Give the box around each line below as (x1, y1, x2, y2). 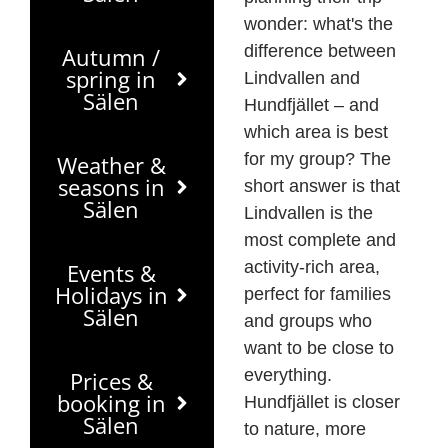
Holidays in (54, 280, 168, 311)
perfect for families (244, 284, 391, 305)
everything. (244, 365, 332, 386)
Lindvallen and (244, 68, 360, 89)
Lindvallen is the (244, 203, 373, 224)
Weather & (56, 150, 166, 181)
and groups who (244, 311, 372, 332)
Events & (66, 258, 156, 289)
